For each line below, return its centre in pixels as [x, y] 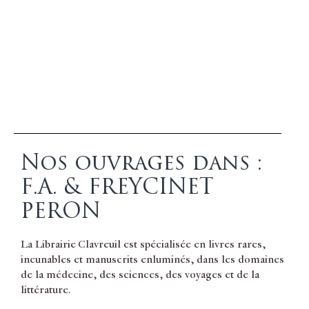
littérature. [47, 290]
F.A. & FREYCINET [117, 187]
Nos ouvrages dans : [142, 163]
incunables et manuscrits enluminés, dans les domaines [152, 260]
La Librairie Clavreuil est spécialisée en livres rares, [143, 245]
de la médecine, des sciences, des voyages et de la [140, 275]
